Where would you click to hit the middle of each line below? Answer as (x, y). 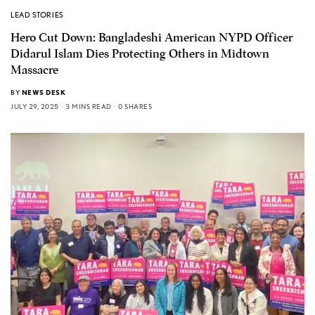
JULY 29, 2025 (35, 106)
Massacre (34, 70)
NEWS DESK (43, 92)
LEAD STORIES (37, 14)
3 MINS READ (89, 106)
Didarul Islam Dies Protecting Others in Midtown (140, 53)
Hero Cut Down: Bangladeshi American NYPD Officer (152, 37)
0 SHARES (135, 106)
